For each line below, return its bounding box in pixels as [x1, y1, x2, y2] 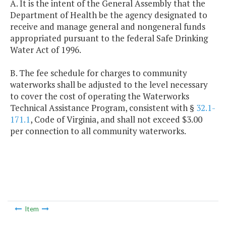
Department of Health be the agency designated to [10, 9, 207, 21]
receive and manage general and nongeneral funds [10, 21, 205, 33]
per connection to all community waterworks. [10, 125, 186, 137]
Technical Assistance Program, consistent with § [10, 102, 196, 114]
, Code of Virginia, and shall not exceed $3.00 [30, 114, 202, 126]
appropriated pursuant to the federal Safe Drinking [10, 32, 208, 44]
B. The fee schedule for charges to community [10, 67, 187, 79]
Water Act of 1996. [10, 44, 81, 56]
